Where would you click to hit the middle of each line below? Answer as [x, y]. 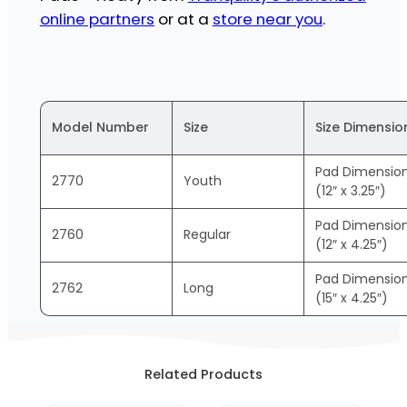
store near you [267, 20]
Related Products [203, 374]
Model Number [100, 127]
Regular [207, 234]
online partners [97, 20]
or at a [183, 20]
